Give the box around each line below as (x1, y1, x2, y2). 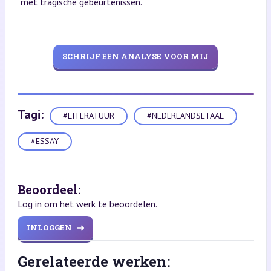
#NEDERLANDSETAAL (146, 110, 224, 122)
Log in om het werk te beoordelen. (17, 197, 157, 210)
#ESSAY (30, 135, 59, 147)
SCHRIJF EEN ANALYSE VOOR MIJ (62, 51, 209, 62)
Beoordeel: (17, 181, 81, 197)
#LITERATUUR (62, 110, 114, 122)
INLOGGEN (26, 222, 72, 233)
